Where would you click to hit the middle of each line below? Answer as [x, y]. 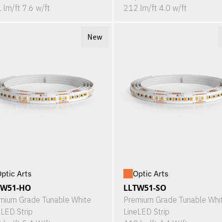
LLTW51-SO [145, 188]
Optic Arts [150, 174]
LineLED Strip [146, 212]
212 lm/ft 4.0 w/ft [155, 8]
